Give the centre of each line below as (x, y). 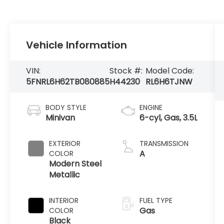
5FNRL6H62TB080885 (68, 82)
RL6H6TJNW (169, 82)
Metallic (65, 174)
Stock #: (126, 71)
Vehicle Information (77, 45)
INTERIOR (64, 200)
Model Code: (169, 71)
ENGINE (151, 107)
